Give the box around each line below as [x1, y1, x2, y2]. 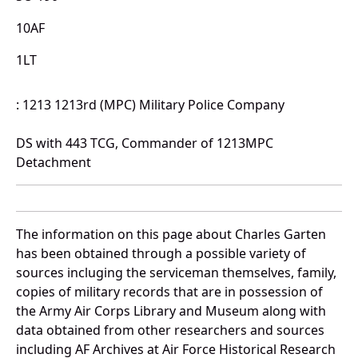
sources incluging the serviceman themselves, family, [16, 264, 336, 282]
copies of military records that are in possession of [16, 283, 323, 301]
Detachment [16, 153, 91, 172]
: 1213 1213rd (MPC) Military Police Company [16, 96, 284, 114]
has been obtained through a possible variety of [16, 245, 306, 263]
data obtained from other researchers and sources [16, 321, 324, 340]
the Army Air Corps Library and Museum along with [16, 302, 326, 320]
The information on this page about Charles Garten [16, 225, 326, 244]
